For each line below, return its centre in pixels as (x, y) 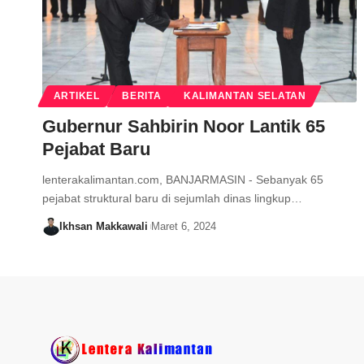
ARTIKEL (76, 96)
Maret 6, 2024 (183, 227)
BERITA (142, 96)
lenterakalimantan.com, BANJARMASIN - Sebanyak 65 (183, 180)
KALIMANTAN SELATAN (245, 96)
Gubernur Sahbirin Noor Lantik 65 (184, 127)
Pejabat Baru (96, 149)
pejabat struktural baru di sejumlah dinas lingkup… (172, 199)
